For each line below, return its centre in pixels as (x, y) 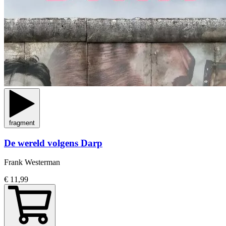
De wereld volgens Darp (53, 143)
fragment (22, 123)
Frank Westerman (32, 162)
